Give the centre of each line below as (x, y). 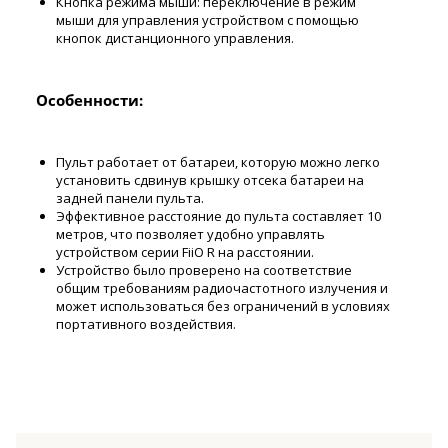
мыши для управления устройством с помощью (207, 19)
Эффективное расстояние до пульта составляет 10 (218, 216)
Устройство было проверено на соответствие (204, 270)
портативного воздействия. (146, 324)
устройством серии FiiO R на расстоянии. (185, 252)
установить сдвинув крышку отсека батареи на (210, 180)
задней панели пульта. (130, 198)
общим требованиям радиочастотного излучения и (222, 288)
